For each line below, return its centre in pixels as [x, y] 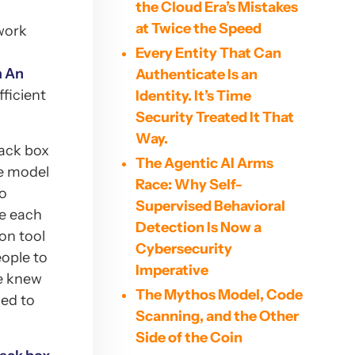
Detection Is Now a [198, 227]
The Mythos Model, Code [219, 295]
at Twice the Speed [198, 29]
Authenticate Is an [196, 74]
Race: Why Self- [189, 185]
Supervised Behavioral [210, 206]
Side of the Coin [189, 338]
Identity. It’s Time [193, 96]
